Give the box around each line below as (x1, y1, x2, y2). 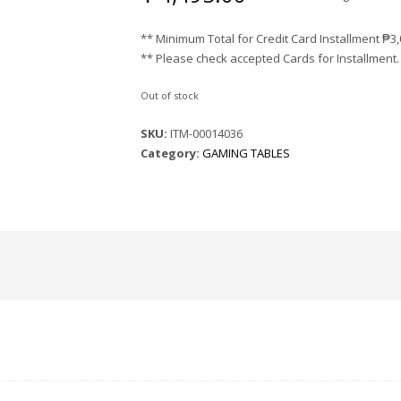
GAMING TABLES (202, 145, 291, 161)
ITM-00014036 (170, 125, 243, 141)
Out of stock (141, 89, 200, 102)
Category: (141, 145, 203, 161)
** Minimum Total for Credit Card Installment (141, 30, 383, 47)
